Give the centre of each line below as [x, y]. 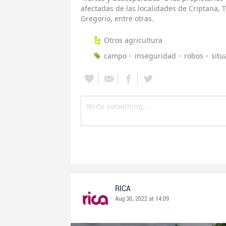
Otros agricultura [133, 40]
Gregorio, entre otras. [117, 19]
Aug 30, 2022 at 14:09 [142, 199]
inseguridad [155, 56]
